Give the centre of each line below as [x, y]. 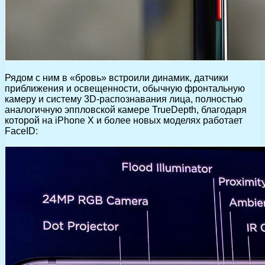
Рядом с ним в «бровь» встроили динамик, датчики [117, 77]
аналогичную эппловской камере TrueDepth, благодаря [126, 109]
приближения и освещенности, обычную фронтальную [125, 88]
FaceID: [21, 131]
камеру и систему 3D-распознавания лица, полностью [124, 99]
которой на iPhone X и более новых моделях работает [124, 120]
